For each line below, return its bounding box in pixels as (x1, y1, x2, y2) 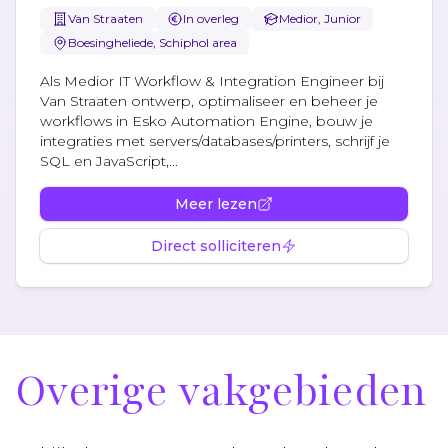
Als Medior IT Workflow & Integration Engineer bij (40, 71, 384, 90)
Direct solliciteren (151, 236, 281, 255)
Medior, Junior (279, 10, 361, 26)
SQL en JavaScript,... (40, 151, 178, 170)
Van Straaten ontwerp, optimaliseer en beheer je (40, 91, 378, 110)
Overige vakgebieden (16, 361, 427, 420)
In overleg (183, 10, 239, 26)
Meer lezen (175, 194, 257, 213)
